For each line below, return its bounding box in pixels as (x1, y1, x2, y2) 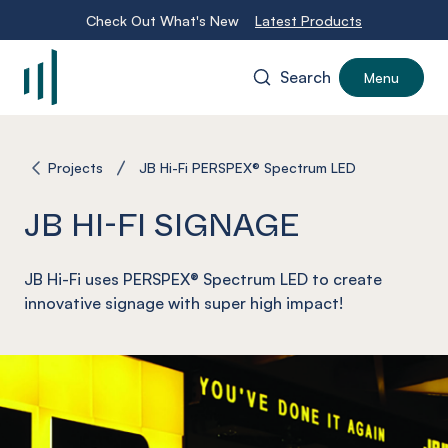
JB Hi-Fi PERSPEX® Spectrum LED (139, 158, 356, 176)
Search (280, 67, 331, 87)
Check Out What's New (86, 11, 239, 29)
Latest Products (255, 11, 362, 29)
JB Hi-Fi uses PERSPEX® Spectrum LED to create (24, 269, 382, 289)
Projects (48, 158, 103, 176)
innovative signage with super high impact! (24, 293, 343, 313)
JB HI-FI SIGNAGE (24, 200, 300, 246)
